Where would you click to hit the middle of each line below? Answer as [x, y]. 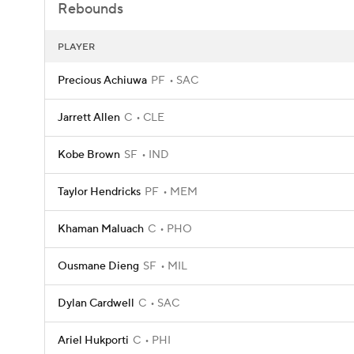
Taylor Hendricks [99, 192]
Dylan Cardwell [96, 303]
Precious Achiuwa [102, 81]
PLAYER [76, 47]
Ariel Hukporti [93, 341]
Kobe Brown [89, 155]
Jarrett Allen [89, 118]
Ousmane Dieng [98, 266]
